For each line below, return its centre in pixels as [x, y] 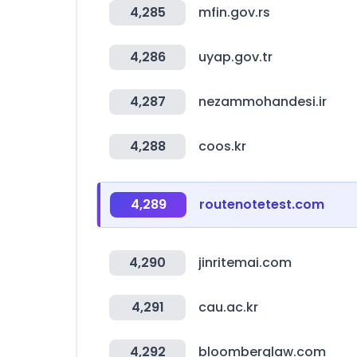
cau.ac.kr [228, 307]
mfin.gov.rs [234, 12]
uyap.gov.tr [235, 57]
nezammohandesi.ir [263, 102]
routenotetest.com [262, 204]
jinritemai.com [245, 263]
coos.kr [222, 146]
